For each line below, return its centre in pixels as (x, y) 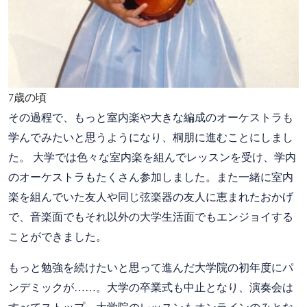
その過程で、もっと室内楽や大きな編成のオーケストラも (151, 117)
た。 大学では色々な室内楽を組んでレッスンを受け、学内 (152, 157)
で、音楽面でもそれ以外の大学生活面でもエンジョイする (151, 217)
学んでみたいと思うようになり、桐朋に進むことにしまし (151, 137)
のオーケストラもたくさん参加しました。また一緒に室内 (151, 177)
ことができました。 (58, 236)
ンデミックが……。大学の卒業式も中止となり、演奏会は (151, 287)
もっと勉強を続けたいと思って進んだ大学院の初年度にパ (151, 267)
